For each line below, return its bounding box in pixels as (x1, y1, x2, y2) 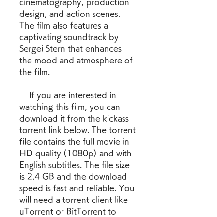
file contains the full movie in (19, 138, 129, 145)
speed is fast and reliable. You (19, 184, 135, 192)
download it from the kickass (19, 114, 129, 122)
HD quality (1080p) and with (19, 149, 132, 157)
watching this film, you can (19, 103, 120, 110)
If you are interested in (19, 91, 29, 99)
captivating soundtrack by (19, 33, 119, 41)
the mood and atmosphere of (19, 56, 133, 64)
